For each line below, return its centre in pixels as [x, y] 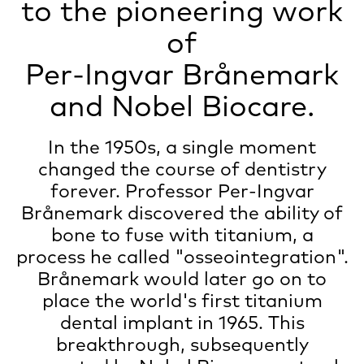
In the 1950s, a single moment [182, 147]
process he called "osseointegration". [182, 256]
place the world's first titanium [182, 300]
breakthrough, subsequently [182, 344]
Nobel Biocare [209, 105]
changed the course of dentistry [182, 169]
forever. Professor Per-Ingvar [182, 191]
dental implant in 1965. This [182, 322]
